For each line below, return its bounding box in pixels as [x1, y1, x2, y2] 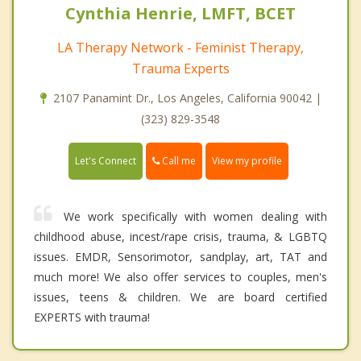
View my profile [212, 154, 282, 168]
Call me [160, 153, 196, 168]
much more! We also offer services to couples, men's [34, 269, 327, 285]
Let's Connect [75, 154, 136, 168]
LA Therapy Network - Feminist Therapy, [57, 38, 304, 56]
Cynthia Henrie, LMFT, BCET [65, 2, 296, 24]
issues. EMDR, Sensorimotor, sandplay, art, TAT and [34, 249, 327, 265]
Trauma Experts [131, 59, 230, 77]
